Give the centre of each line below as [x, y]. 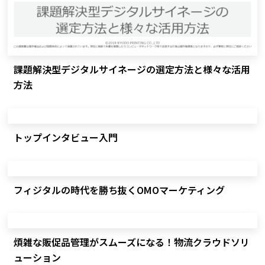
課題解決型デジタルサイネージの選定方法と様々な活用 [132, 69]
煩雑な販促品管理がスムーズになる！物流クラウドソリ [132, 242]
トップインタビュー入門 [66, 137]
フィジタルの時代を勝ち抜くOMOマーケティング [119, 190]
